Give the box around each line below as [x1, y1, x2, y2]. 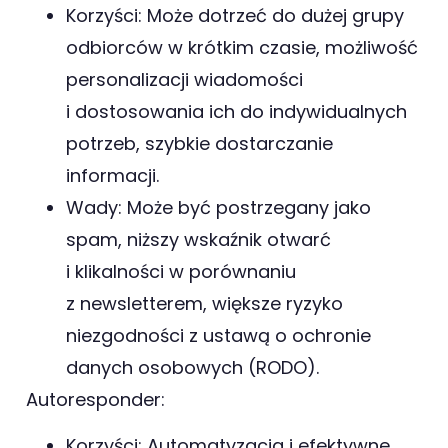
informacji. [66, 163, 159, 189]
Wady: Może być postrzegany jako [66, 195, 371, 221]
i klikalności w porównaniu [66, 259, 296, 285]
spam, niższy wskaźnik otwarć [66, 227, 331, 253]
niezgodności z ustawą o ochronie [66, 323, 371, 349]
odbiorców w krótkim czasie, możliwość [66, 35, 418, 61]
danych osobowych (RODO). [66, 355, 319, 381]
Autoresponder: [26, 387, 165, 413]
